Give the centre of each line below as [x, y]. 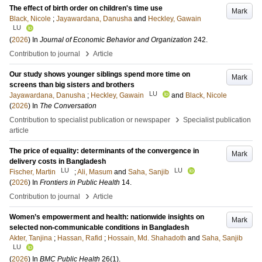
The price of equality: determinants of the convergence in [104, 151]
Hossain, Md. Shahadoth [147, 238]
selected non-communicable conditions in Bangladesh [99, 227]
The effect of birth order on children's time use [86, 8]
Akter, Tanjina [31, 238]
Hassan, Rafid [80, 238]
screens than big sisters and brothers [72, 85]
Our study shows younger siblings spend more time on [100, 74]
